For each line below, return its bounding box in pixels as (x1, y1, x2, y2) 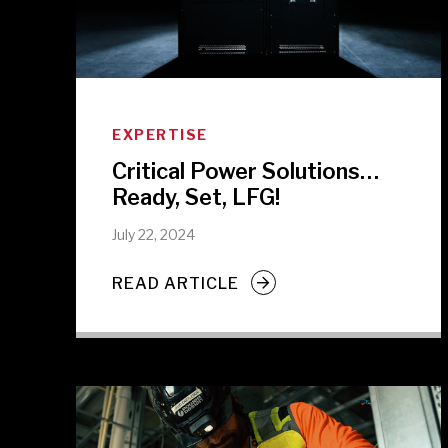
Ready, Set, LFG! (112, 184, 280, 210)
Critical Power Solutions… (112, 158, 379, 184)
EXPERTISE (112, 126, 208, 143)
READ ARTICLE (112, 273, 239, 293)
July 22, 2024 (112, 226, 195, 243)
